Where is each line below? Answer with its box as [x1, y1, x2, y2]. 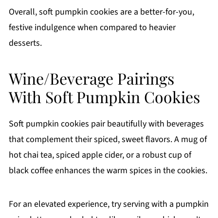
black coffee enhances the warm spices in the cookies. [8, 164, 207, 177]
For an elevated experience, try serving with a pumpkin [8, 198, 209, 210]
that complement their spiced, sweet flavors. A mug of [8, 133, 207, 145]
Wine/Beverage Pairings [8, 68, 174, 89]
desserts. [8, 37, 42, 49]
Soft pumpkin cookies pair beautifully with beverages [8, 118, 204, 130]
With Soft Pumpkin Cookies [8, 86, 200, 107]
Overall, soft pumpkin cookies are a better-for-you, [8, 6, 194, 18]
